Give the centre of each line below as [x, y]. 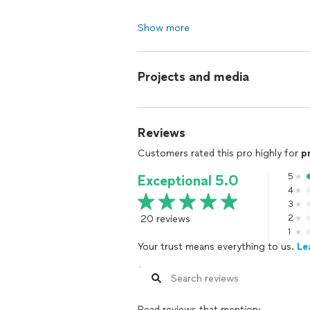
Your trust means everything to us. [217, 247]
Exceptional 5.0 [188, 181]
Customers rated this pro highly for [219, 153]
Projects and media [193, 77]
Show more [164, 28]
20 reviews [165, 219]
